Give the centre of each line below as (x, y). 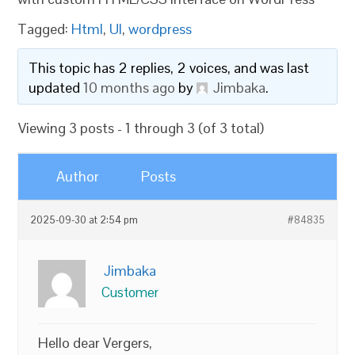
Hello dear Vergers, (95, 343)
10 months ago (130, 88)
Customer (130, 292)
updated (56, 88)
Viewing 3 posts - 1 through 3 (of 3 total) (141, 128)
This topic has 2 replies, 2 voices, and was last (169, 68)
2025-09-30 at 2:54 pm (84, 220)
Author (78, 176)
